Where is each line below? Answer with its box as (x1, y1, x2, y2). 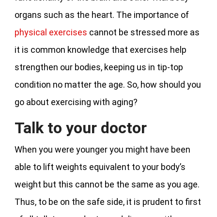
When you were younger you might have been (15, 144, 190, 155)
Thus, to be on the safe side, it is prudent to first (15, 196, 201, 207)
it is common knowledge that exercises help (15, 44, 186, 55)
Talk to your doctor (15, 118, 147, 137)
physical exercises (15, 27, 87, 37)
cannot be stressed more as (87, 27, 200, 37)
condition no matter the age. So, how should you (15, 79, 201, 90)
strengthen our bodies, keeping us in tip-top (15, 62, 183, 72)
